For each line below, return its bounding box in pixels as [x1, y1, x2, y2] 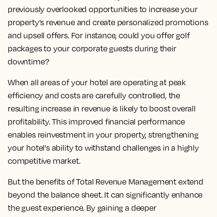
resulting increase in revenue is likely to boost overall [8, 103, 196, 113]
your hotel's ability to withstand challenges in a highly [8, 142, 199, 153]
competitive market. [8, 155, 80, 166]
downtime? [8, 56, 49, 66]
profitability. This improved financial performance [8, 116, 186, 126]
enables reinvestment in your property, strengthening [8, 129, 199, 139]
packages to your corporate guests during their [8, 43, 176, 53]
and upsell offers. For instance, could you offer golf [8, 30, 190, 40]
